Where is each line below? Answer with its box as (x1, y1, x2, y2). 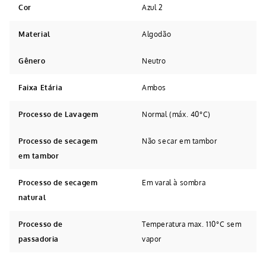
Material (18, 29, 50, 39)
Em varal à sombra (142, 178, 206, 187)
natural (18, 192, 46, 202)
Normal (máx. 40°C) (142, 109, 211, 119)
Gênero (18, 56, 46, 65)
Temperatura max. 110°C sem (142, 219, 242, 229)
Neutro (142, 56, 166, 65)
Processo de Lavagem (18, 109, 99, 119)
